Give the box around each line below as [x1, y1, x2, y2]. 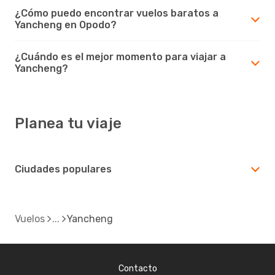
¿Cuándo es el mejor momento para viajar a [15, 50, 226, 63]
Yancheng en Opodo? [15, 18, 117, 31]
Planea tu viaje [15, 114, 122, 132]
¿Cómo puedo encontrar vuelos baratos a [15, 7, 219, 19]
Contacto [118, 263, 157, 274]
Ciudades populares [15, 163, 112, 175]
